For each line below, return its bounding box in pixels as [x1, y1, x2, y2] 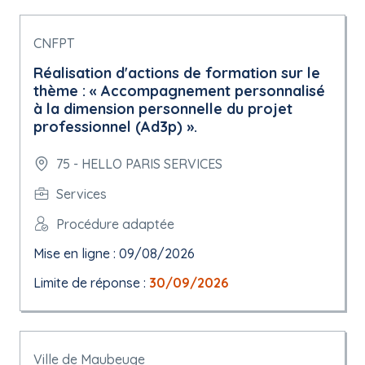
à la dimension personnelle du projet [33, 99, 292, 118]
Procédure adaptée [56, 215, 174, 232]
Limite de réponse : [33, 275, 149, 291]
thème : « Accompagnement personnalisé [33, 81, 325, 100]
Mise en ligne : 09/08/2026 [33, 245, 195, 262]
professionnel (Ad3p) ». [33, 117, 197, 136]
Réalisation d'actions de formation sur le [33, 64, 320, 82]
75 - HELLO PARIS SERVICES [56, 156, 222, 172]
